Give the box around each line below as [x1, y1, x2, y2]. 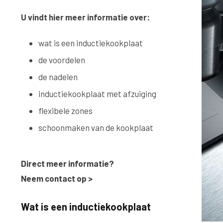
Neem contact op [21, 173, 87, 183]
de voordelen [38, 55, 85, 65]
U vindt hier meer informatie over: [21, 12, 150, 22]
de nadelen [38, 72, 78, 82]
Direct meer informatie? [21, 158, 114, 168]
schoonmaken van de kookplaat [38, 122, 153, 132]
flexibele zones [38, 106, 93, 115]
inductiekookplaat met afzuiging [38, 89, 156, 99]
